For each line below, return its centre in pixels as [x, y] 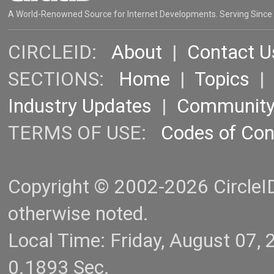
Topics [222, 80]
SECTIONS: [63, 80]
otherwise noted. [78, 214]
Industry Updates [80, 106]
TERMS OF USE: [84, 133]
